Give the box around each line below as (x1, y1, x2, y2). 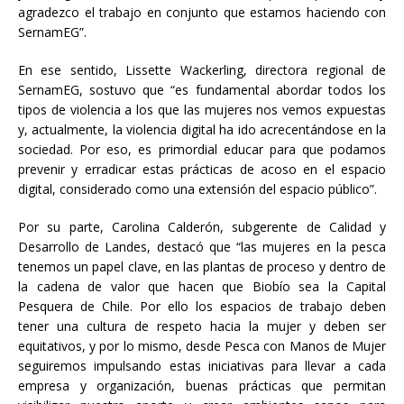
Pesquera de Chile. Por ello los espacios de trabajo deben (18, 298, 386, 316)
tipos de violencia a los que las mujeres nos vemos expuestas (18, 101, 386, 119)
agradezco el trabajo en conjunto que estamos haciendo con (18, 4, 386, 22)
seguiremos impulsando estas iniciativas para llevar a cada (18, 357, 386, 375)
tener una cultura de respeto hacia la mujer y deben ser (18, 317, 386, 335)
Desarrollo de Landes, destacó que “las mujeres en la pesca (18, 238, 386, 256)
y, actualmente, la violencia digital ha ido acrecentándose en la (18, 121, 386, 139)
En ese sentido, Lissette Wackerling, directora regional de (18, 61, 386, 79)
